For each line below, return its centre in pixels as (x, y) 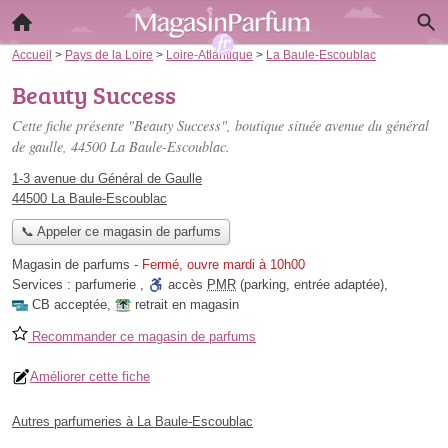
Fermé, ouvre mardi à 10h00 (223, 265)
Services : (43, 285)
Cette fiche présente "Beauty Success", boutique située (168, 125)
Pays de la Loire (109, 54)
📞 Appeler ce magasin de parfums (120, 232)
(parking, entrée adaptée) (310, 285)
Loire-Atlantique (209, 54)
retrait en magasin (187, 305)
